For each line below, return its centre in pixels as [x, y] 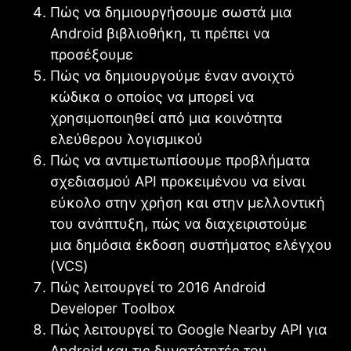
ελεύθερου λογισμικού [127, 139]
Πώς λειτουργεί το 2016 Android [158, 287]
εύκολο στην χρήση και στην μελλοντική [188, 202]
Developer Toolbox [113, 308]
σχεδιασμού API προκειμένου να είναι [178, 181]
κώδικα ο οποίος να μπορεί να [152, 96]
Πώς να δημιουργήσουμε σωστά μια [171, 12]
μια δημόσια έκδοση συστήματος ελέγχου [191, 244]
